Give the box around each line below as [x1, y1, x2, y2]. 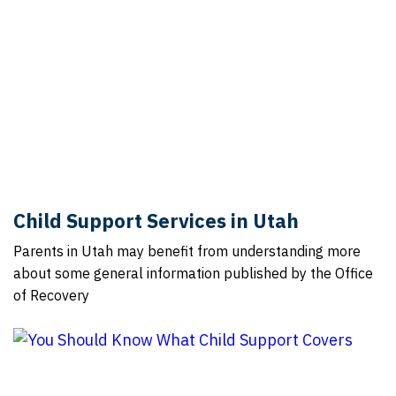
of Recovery [13, 286, 89, 304]
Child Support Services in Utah [13, 208, 299, 233]
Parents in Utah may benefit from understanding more [13, 242, 361, 260]
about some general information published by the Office [13, 264, 373, 282]
